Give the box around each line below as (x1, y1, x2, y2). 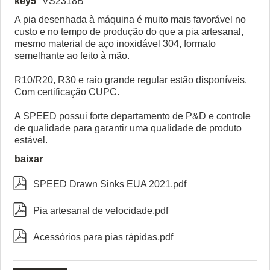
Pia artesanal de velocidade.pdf (33, 205, 168, 216)
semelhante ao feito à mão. (14, 50, 130, 61)
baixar (14, 153, 43, 164)
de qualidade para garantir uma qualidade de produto (14, 122, 242, 133)
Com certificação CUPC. (14, 86, 119, 97)
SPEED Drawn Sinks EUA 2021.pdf (33, 178, 186, 189)
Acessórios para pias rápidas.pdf (33, 231, 173, 242)
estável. (14, 134, 48, 145)
